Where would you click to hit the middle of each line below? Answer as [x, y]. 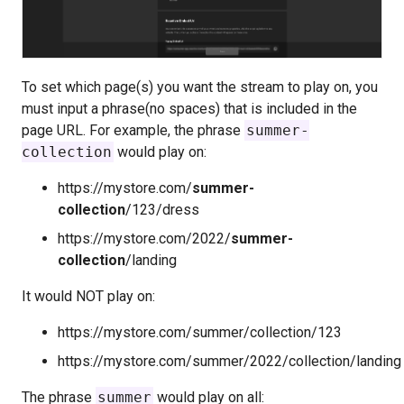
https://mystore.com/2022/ [144, 238]
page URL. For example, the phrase [133, 130]
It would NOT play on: [88, 296]
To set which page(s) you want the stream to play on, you [200, 87]
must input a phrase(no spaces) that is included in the [189, 108]
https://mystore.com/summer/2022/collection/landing [230, 361]
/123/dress [162, 209]
